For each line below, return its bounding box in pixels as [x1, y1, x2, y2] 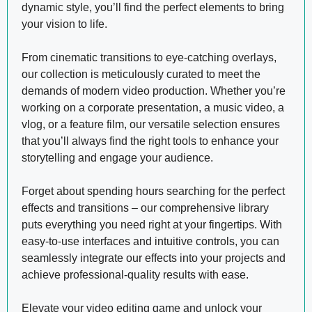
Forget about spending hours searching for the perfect [22, 185, 285, 197]
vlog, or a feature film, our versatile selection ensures [22, 118, 280, 130]
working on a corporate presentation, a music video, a [22, 101, 284, 114]
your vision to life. [22, 17, 107, 30]
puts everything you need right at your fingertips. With [22, 218, 282, 231]
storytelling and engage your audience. [22, 151, 213, 164]
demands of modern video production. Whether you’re [22, 84, 286, 97]
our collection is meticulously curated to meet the [22, 68, 260, 80]
